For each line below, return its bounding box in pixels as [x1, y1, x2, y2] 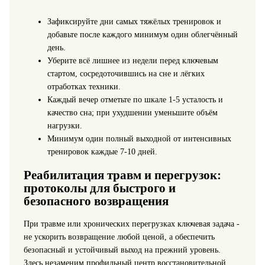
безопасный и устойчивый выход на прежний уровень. [23, 245, 221, 255]
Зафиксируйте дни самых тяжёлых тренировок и [47, 17, 221, 26]
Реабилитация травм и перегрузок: [23, 167, 221, 182]
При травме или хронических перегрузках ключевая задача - [23, 219, 240, 229]
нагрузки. [47, 121, 82, 130]
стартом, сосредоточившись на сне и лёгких [47, 69, 205, 78]
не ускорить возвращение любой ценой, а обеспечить [23, 232, 215, 242]
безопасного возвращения [23, 193, 169, 208]
